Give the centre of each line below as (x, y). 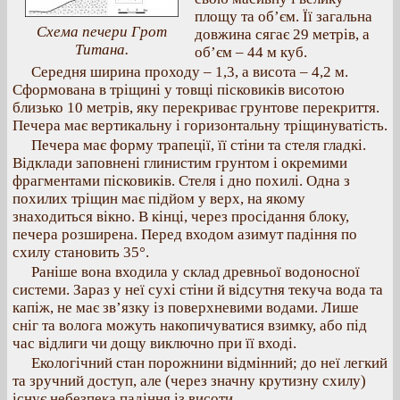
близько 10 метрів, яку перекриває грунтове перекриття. (196, 108)
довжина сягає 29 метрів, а (282, 34)
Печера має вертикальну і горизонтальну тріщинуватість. (200, 125)
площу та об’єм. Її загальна (283, 17)
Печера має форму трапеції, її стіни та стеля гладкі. (199, 145)
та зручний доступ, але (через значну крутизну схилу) (189, 381)
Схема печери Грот (102, 32)
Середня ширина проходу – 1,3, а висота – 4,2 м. (190, 72)
